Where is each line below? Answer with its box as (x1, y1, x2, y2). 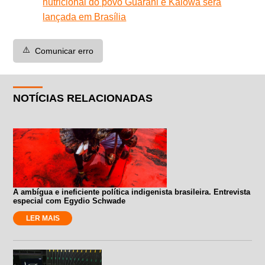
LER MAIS (25, 214, 60, 222)
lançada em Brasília (43, 11, 127, 22)
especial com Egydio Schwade (13, 196, 126, 205)
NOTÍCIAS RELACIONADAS (13, 92, 153, 104)
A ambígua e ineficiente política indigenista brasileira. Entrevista (13, 187, 251, 196)
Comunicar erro (35, 46, 94, 56)
